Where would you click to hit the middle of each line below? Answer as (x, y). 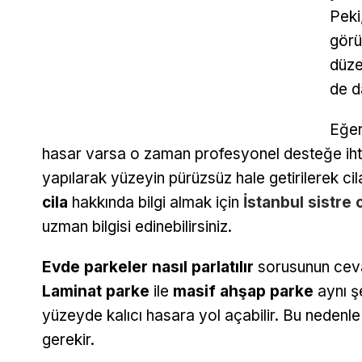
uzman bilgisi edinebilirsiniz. (137, 226)
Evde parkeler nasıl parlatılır (148, 267)
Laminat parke (96, 291)
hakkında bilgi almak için (156, 202)
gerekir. (68, 339)
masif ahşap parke (243, 291)
